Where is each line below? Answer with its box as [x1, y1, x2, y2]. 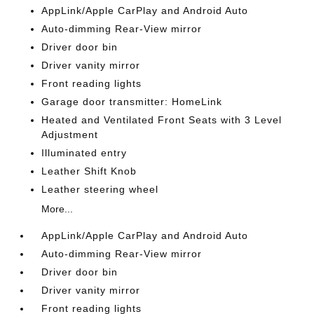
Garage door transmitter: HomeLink [41, 96, 223, 108]
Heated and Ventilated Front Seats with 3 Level [41, 114, 282, 126]
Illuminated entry [41, 147, 128, 159]
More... [41, 203, 74, 215]
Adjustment [41, 129, 99, 141]
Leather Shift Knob [41, 165, 137, 177]
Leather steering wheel [41, 184, 159, 196]
